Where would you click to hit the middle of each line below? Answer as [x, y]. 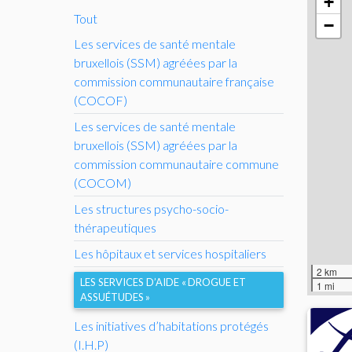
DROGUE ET [217, 282]
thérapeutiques [115, 227]
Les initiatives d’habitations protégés [171, 325]
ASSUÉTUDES [112, 297]
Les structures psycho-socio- [151, 208]
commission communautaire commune [176, 163]
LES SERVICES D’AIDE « [133, 282]
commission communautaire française [174, 81]
